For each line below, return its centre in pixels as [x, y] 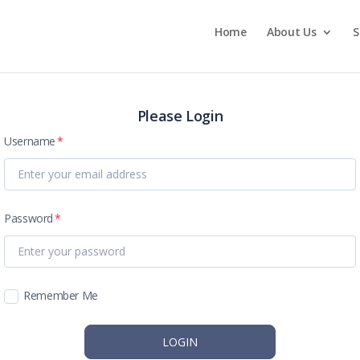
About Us [292, 32]
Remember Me [61, 296]
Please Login [180, 115]
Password [29, 218]
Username [30, 141]
